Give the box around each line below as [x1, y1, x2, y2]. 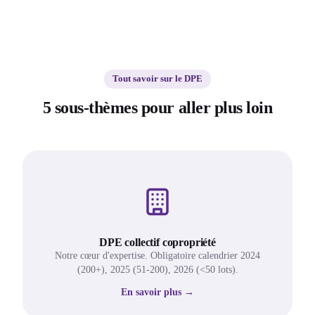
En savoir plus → [121, 287, 194, 298]
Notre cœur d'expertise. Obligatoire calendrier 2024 [55, 250, 260, 262]
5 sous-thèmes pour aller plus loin [42, 98, 273, 117]
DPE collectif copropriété [99, 236, 216, 249]
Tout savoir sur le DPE [112, 74, 202, 84]
